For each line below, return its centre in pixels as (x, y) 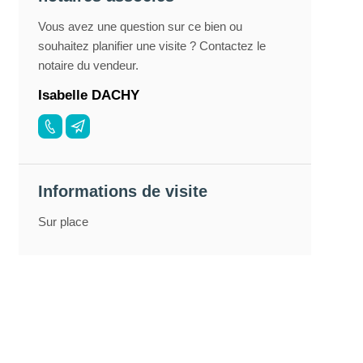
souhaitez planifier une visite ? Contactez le (152, 46)
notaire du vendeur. (88, 66)
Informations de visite (122, 192)
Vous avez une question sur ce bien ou (140, 27)
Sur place (63, 222)
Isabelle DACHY (88, 95)
